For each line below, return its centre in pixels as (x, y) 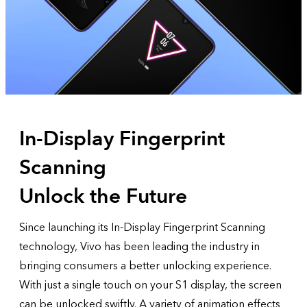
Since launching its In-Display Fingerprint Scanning (142, 228)
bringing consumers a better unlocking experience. (145, 266)
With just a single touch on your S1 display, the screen (150, 285)
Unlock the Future (103, 196)
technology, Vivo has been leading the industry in (139, 247)
